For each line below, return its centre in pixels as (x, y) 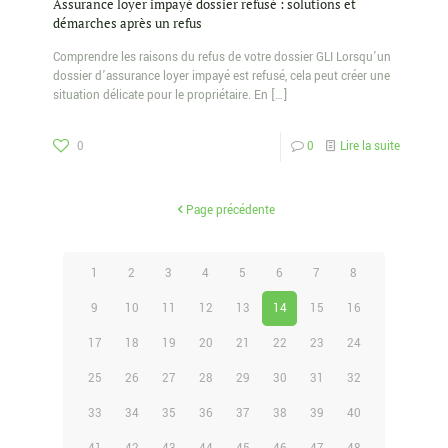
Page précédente (230, 210)
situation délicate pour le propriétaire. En (160, 95)
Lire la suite (370, 146)
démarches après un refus (127, 22)
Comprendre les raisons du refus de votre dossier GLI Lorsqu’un (222, 57)
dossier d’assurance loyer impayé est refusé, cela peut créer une (221, 76)
